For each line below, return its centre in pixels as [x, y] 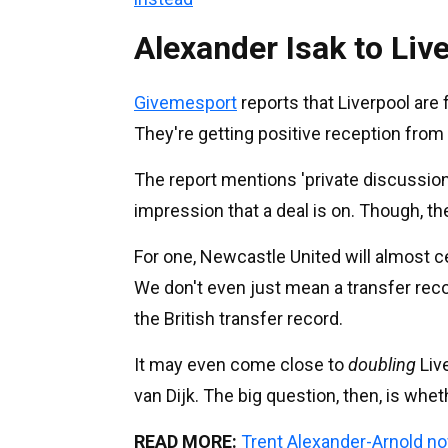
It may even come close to [241, 364]
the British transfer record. [238, 318]
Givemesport [185, 102]
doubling [382, 364]
